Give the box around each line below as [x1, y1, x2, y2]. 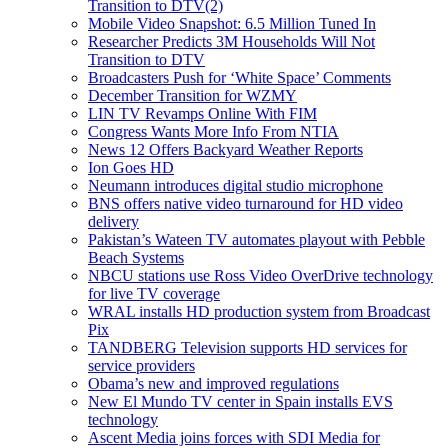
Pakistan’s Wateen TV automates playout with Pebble [88, 230, 425, 248]
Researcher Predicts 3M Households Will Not [88, 32, 375, 50]
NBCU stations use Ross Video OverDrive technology [88, 266, 433, 284]
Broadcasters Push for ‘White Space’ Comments [88, 68, 391, 86]
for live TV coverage [88, 284, 220, 302]
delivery [88, 212, 139, 230]
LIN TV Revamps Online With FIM [88, 104, 317, 122]
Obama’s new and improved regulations [88, 374, 339, 392]
